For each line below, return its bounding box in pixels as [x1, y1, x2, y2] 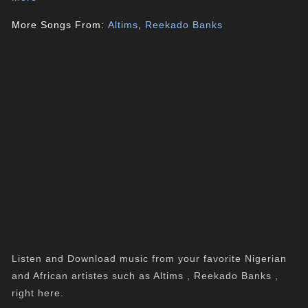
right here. [12, 287, 65, 298]
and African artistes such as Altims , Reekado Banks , [12, 270, 279, 281]
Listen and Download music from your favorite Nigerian [12, 253, 287, 264]
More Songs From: [12, 19, 109, 30]
